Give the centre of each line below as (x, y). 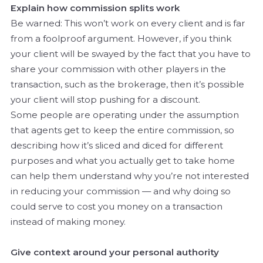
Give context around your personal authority (115, 252)
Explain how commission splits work (95, 8)
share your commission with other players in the (118, 69)
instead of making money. (68, 222)
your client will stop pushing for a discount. (107, 100)
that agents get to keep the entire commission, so (122, 130)
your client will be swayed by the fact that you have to (131, 54)
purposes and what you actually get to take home (123, 161)
